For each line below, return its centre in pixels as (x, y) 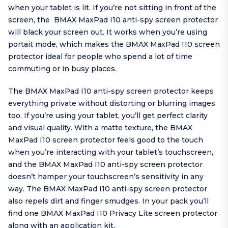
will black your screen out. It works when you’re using (108, 32)
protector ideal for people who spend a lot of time (100, 57)
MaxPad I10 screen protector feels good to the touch (106, 140)
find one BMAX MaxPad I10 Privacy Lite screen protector (113, 213)
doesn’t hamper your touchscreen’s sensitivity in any (106, 177)
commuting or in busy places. (62, 69)
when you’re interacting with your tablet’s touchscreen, (111, 152)
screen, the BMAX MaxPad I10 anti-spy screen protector (113, 20)
